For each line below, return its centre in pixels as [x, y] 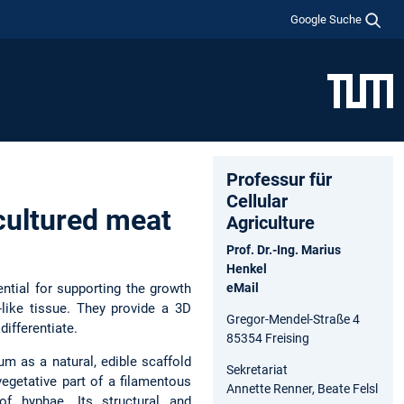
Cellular [257, 201]
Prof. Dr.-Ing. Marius [284, 249]
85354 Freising [268, 338]
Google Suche [326, 19]
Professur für [279, 179]
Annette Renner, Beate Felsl [302, 388]
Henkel [247, 268]
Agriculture [271, 222]
